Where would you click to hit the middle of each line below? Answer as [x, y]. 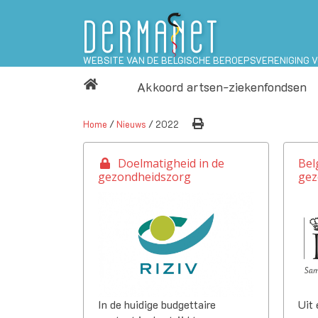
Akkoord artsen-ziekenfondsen [221, 87]
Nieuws [131, 125]
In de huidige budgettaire [157, 304]
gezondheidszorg [144, 177]
